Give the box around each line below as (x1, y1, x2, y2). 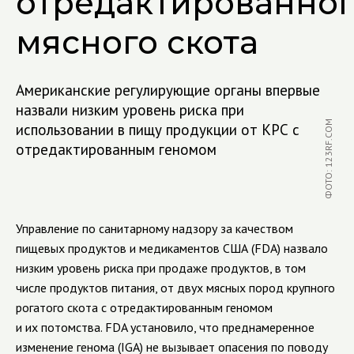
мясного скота (16, 23, 258, 62)
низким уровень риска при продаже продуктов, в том (16, 260, 306, 276)
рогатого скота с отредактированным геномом (16, 299, 273, 315)
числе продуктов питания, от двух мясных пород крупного (16, 280, 335, 296)
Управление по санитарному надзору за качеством (16, 220, 293, 236)
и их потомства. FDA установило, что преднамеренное (16, 319, 314, 335)
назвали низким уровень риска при (16, 100, 244, 119)
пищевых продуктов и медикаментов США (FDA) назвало (16, 240, 328, 256)
